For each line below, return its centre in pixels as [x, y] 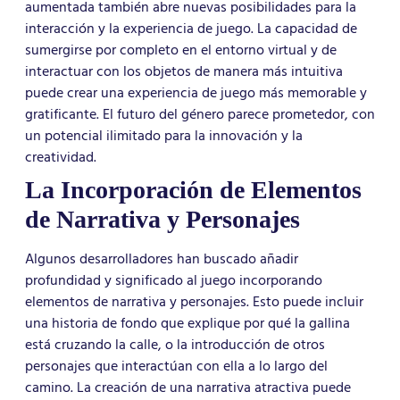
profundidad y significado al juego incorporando [174, 281]
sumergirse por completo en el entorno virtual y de [181, 50]
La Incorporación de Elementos [193, 190]
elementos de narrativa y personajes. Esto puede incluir [194, 302]
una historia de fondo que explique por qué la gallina [187, 324]
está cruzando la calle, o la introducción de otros [175, 345]
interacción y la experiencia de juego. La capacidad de [191, 29]
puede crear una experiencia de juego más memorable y [196, 93]
